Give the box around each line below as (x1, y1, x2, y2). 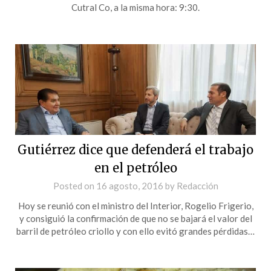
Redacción (176, 180, 218, 191)
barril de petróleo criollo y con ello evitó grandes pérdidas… (16, 225, 255, 237)
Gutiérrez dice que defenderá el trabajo (18, 142, 253, 157)
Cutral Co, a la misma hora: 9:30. (71, 1, 200, 13)
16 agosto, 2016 (96, 180, 163, 191)
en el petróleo (94, 160, 177, 175)
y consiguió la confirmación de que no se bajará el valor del (19, 212, 252, 224)
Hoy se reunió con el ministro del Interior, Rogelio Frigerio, (18, 200, 253, 211)
